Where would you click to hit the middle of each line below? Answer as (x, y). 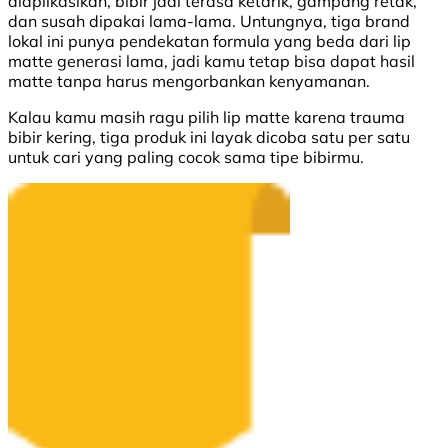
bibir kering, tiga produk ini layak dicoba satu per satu (209, 137)
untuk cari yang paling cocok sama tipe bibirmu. (186, 157)
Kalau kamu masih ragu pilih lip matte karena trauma (206, 117)
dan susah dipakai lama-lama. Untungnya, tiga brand (209, 21)
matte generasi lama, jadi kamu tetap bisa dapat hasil (211, 61)
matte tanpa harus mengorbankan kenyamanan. (189, 81)
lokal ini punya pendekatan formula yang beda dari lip (209, 41)
